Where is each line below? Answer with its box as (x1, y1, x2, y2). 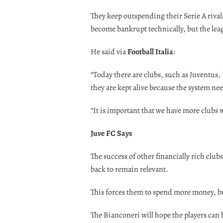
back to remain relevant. (91, 163, 168, 175)
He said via (91, 46, 127, 57)
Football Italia (127, 46, 173, 57)
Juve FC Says (91, 127, 132, 139)
